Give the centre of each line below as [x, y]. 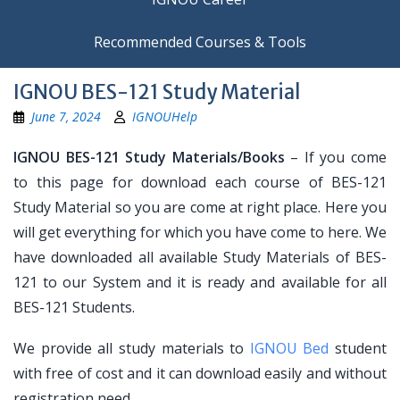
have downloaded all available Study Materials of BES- [200, 257]
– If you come [336, 157]
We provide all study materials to [132, 348]
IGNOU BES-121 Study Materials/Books [149, 157]
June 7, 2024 [66, 117]
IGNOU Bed [289, 348]
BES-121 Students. [74, 307]
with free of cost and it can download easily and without [200, 373]
